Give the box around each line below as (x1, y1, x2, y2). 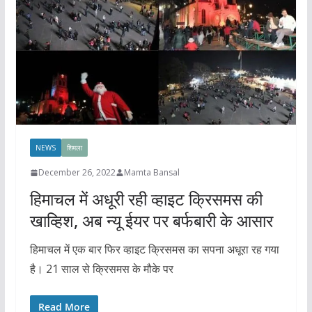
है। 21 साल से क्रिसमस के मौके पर (29, 261, 173, 277)
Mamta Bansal (123, 166, 180, 179)
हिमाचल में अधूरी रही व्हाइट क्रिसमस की (29, 187, 263, 211)
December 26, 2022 (38, 166, 116, 179)
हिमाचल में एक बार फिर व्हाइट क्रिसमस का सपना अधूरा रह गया (29, 242, 279, 258)
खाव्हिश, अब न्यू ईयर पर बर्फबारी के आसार (29, 209, 273, 233)
